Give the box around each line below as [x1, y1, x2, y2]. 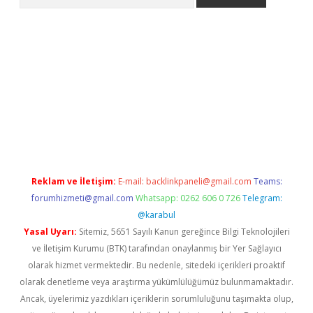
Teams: [253, 175, 282, 187]
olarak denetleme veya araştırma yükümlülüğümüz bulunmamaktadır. [20, 276, 293, 288]
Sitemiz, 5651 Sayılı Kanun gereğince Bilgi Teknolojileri [76, 226, 290, 238]
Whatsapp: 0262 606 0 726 [135, 192, 240, 204]
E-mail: [117, 175, 146, 187]
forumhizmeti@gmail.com [31, 192, 133, 204]
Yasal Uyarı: [23, 226, 77, 238]
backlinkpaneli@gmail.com [145, 175, 252, 187]
